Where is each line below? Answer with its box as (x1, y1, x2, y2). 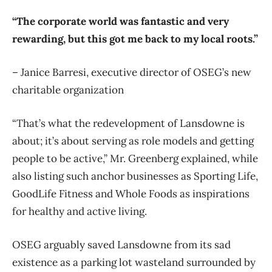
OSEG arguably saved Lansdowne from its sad (12, 237, 231, 251)
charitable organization (12, 83, 124, 97)
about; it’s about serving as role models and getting (12, 134, 254, 148)
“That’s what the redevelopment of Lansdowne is (12, 116, 245, 130)
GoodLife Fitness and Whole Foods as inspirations (12, 186, 250, 200)
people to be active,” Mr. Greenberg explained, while (12, 151, 258, 165)
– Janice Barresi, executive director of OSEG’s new (12, 65, 251, 79)
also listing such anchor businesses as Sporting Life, (12, 169, 258, 183)
